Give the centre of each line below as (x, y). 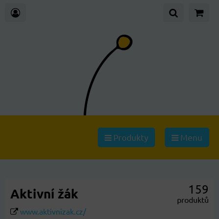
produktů (193, 199)
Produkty (130, 137)
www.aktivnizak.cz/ (53, 211)
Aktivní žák (44, 193)
